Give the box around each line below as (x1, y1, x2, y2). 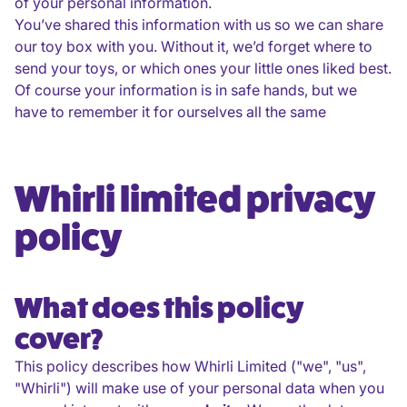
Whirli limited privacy (15, 178, 375, 222)
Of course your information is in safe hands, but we (15, 81, 357, 99)
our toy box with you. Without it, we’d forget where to (15, 37, 372, 55)
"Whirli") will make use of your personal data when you (15, 379, 384, 397)
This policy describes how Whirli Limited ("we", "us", (15, 357, 366, 375)
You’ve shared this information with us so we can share (15, 15, 383, 34)
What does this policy (15, 291, 304, 326)
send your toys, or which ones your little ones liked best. (15, 59, 392, 77)
